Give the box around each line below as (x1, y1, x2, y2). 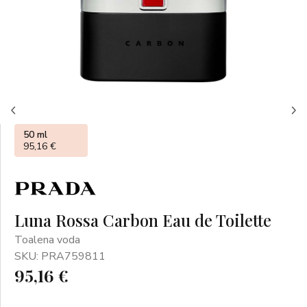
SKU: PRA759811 (14, 249, 106, 264)
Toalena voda (14, 232, 80, 247)
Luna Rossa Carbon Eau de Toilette (14, 209, 271, 231)
